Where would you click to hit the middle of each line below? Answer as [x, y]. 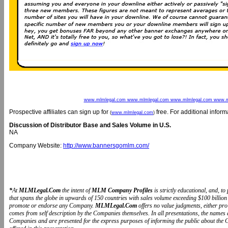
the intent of [77, 190]
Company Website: [36, 146]
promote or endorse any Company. [52, 206]
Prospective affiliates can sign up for [60, 112]
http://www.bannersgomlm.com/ [106, 146]
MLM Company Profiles [123, 190]
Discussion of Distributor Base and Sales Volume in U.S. [90, 125]
